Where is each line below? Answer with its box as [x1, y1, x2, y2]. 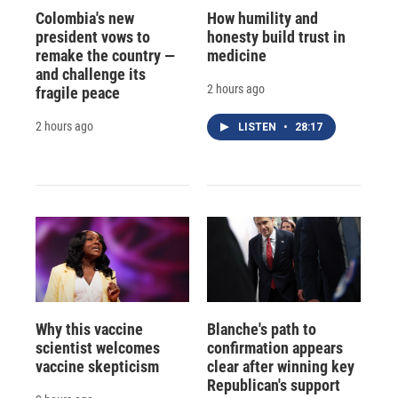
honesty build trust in [206, 27, 346, 46]
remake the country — [36, 45, 175, 65]
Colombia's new [36, 8, 134, 28]
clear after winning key [206, 356, 354, 376]
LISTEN [237, 120, 279, 133]
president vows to [36, 27, 150, 46]
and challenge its [36, 64, 146, 84]
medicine [206, 45, 267, 65]
